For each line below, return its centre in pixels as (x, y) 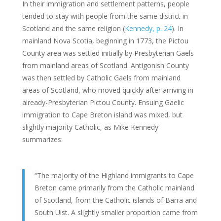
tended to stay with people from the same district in (105, 16)
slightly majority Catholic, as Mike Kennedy (90, 127)
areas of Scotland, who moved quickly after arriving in (108, 90)
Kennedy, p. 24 (148, 28)
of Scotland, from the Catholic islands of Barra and (115, 200)
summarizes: (42, 139)
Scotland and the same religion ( (73, 28)
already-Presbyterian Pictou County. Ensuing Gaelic (103, 102)
